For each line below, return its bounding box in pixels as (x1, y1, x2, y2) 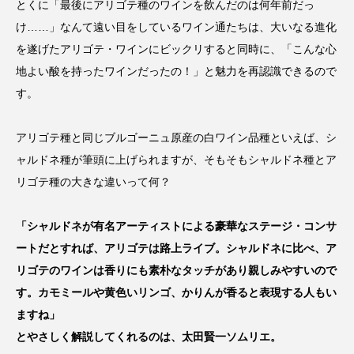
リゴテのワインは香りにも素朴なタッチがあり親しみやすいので (16, 264, 337, 277)
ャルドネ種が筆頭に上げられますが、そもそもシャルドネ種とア (16, 153, 337, 167)
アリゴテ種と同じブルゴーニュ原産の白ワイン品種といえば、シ (16, 131, 337, 145)
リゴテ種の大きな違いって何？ (16, 175, 171, 189)
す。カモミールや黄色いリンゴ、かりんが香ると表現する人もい (16, 286, 337, 299)
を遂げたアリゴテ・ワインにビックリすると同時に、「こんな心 (16, 43, 337, 56)
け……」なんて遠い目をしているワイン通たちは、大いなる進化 (16, 21, 337, 34)
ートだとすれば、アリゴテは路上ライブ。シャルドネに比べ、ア (16, 242, 337, 255)
